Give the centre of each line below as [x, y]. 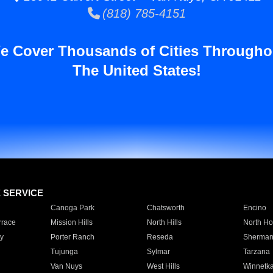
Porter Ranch [72, 237]
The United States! [136, 70]
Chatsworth [165, 208]
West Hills [163, 266]
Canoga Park [72, 208]
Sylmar [158, 252]
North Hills [164, 222]
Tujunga [64, 252]
